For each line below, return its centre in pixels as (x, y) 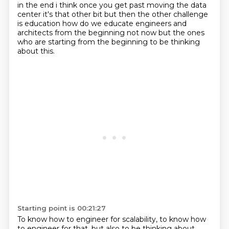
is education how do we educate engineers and (102, 24)
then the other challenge (163, 14)
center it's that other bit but (68, 14)
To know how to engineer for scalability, (88, 219)
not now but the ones (165, 33)
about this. (36, 51)
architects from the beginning (72, 33)
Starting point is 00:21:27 (61, 208)
